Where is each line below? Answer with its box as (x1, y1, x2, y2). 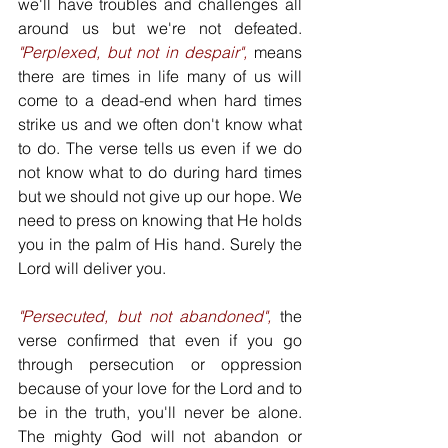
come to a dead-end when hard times (18, 90, 302, 110)
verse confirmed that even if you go (18, 330, 302, 350)
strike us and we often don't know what (18, 114, 302, 134)
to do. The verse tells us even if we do (18, 138, 302, 158)
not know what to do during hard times (18, 162, 302, 182)
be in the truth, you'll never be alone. (18, 402, 302, 422)
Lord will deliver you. (18, 258, 170, 278)
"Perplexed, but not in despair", (18, 42, 248, 62)
